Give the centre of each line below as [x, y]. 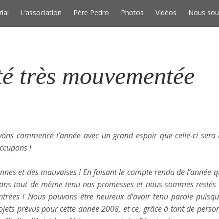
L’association [41, 12]
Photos [132, 12]
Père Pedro [91, 12]
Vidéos [166, 12]
